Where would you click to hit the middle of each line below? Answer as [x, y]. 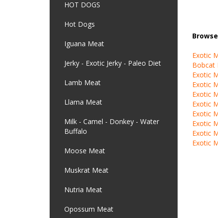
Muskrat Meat [86, 170]
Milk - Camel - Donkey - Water [112, 121]
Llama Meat [83, 102]
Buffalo [76, 131]
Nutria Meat [83, 190]
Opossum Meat [89, 209]
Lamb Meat [82, 82]
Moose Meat [85, 151]
